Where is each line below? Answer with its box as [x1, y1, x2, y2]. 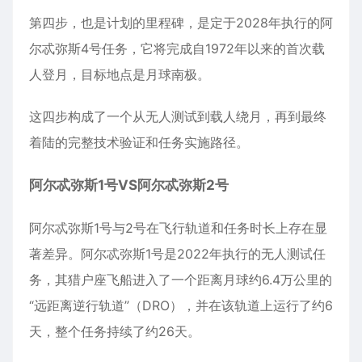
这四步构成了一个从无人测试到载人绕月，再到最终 [29, 107, 326, 124]
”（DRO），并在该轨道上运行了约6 [124, 297, 333, 314]
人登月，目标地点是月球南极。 [29, 65, 210, 82]
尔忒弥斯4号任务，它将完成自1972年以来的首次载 [29, 40, 325, 57]
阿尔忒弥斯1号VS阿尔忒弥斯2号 [29, 176, 229, 193]
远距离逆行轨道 [34, 297, 124, 314]
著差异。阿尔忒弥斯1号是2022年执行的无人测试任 [29, 245, 326, 262]
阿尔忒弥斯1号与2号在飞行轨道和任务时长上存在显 [29, 219, 327, 236]
